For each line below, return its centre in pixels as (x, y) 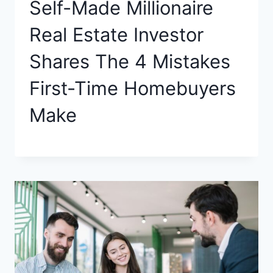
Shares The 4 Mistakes (130, 62)
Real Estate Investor (116, 35)
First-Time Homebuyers (133, 88)
